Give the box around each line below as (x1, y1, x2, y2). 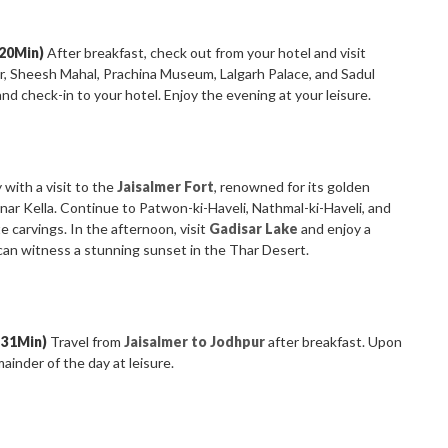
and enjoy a (298, 220, 372, 238)
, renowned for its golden (214, 178, 371, 196)
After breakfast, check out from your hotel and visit (44, 44, 367, 62)
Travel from (47, 333, 125, 351)
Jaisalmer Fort (117, 178, 215, 196)
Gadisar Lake (209, 220, 299, 238)
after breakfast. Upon (265, 333, 403, 351)
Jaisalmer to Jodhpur (124, 333, 266, 351)
